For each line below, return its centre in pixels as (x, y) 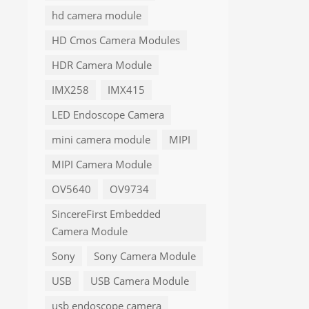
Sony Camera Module (145, 257)
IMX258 (70, 90)
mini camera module (101, 140)
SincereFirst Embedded (106, 215)
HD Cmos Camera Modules (116, 41)
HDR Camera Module (102, 66)
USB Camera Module (140, 281)
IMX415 (126, 90)
